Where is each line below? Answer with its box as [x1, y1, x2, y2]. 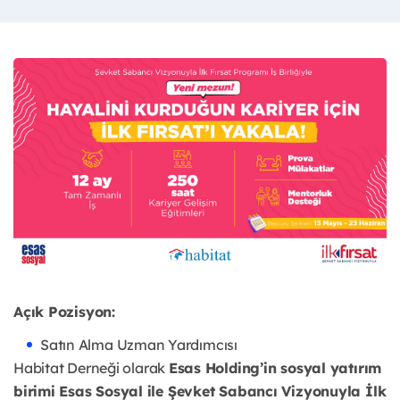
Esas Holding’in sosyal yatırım [168, 359, 382, 378]
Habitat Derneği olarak [13, 359, 169, 378]
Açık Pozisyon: [13, 303, 115, 321]
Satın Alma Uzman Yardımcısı [40, 336, 237, 354]
